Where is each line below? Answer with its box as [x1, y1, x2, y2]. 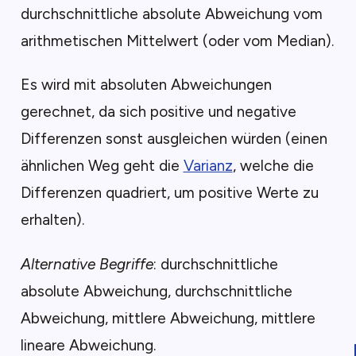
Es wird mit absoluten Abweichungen [20, 75, 272, 95]
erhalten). [20, 211, 84, 230]
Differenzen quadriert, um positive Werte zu [20, 184, 319, 203]
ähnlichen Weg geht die [20, 157, 184, 176]
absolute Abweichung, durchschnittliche [20, 281, 292, 300]
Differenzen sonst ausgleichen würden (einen [20, 130, 327, 149]
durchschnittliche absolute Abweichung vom [20, 5, 323, 23]
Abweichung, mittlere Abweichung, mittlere [20, 308, 315, 327]
